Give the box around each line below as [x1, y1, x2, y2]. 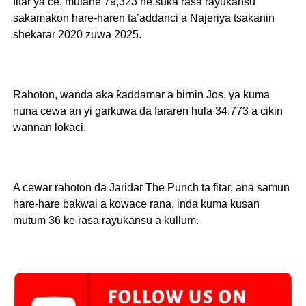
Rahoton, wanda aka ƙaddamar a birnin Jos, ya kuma [12, 89, 270, 101]
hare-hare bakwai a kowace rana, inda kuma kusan [12, 198, 260, 210]
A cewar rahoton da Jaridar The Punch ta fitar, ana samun [12, 182, 290, 194]
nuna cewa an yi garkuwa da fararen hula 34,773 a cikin [12, 105, 283, 117]
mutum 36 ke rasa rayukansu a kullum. [12, 214, 201, 227]
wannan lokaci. [12, 122, 86, 134]
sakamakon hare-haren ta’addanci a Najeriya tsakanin [12, 12, 275, 25]
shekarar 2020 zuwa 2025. [12, 29, 141, 41]
